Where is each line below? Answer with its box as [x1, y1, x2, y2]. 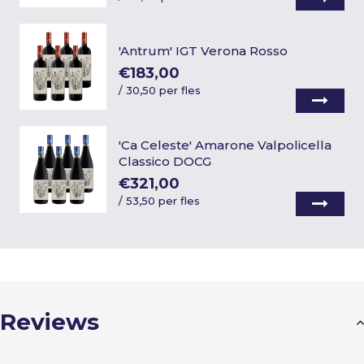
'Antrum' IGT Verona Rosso [118, 43, 288, 59]
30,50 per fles [125, 84, 201, 97]
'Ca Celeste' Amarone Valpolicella [118, 137, 331, 154]
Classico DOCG [118, 154, 211, 170]
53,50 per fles [125, 194, 200, 208]
